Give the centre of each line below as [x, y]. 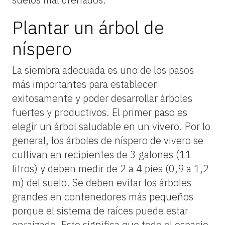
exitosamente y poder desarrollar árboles [102, 98]
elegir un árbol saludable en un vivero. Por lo [111, 126]
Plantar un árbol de [88, 27]
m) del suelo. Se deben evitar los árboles [102, 182]
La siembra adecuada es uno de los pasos [103, 70]
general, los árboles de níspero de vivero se [108, 140]
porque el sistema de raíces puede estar [100, 210]
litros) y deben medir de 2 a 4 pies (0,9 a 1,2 [110, 168]
